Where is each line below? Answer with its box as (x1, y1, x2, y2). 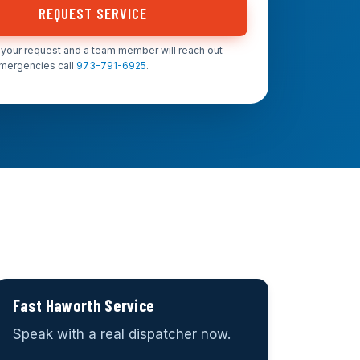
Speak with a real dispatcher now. (13, 325, 231, 342)
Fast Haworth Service (13, 295, 155, 316)
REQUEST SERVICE (39, 4, 148, 22)
